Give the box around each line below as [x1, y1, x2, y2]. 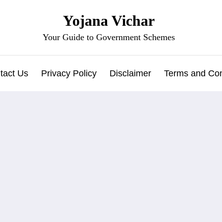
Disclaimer [109, 68, 151, 78]
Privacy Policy [41, 68, 97, 78]
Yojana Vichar [62, 12, 155, 29]
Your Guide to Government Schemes [42, 32, 175, 42]
